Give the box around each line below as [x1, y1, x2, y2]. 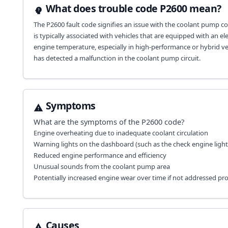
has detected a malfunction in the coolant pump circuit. [33, 53, 201, 63]
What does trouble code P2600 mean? [45, 2, 221, 16]
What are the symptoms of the [33, 116, 141, 127]
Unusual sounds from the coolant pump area [33, 161, 170, 171]
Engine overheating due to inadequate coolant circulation [33, 128, 208, 137]
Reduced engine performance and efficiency [33, 150, 166, 160]
